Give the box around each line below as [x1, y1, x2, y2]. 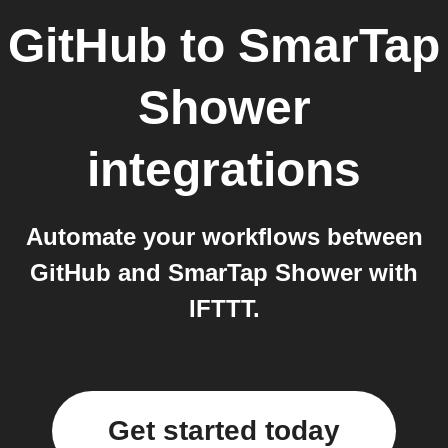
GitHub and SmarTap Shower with [30, 259, 418, 286]
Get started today [108, 415, 340, 446]
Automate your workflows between [25, 223, 423, 250]
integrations [87, 143, 361, 196]
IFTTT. [188, 295, 260, 322]
